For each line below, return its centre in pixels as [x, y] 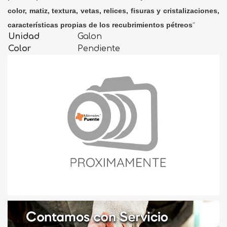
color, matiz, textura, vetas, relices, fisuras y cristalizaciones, [113, 10]
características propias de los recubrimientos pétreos [100, 25]
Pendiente [99, 48]
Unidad [24, 36]
